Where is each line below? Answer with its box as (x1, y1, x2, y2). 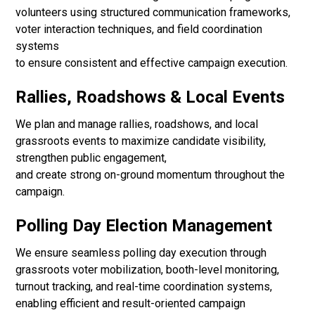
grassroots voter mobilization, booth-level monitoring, (15, 263, 280, 277)
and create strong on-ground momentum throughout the (15, 168, 285, 182)
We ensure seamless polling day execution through (15, 246, 267, 260)
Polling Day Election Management (15, 216, 273, 236)
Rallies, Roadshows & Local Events (15, 87, 285, 108)
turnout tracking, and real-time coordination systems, (15, 280, 273, 294)
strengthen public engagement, (15, 151, 167, 165)
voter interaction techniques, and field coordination (15, 22, 263, 37)
